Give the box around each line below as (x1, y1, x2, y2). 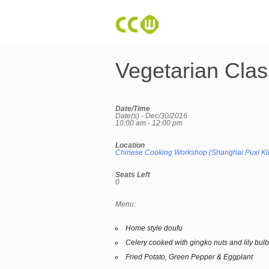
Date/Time (115, 104, 150, 113)
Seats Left (115, 171, 150, 179)
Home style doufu (125, 224, 183, 232)
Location (115, 141, 145, 150)
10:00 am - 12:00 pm (115, 119, 183, 127)
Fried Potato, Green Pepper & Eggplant (125, 253, 253, 261)
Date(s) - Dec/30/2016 (115, 112, 187, 120)
